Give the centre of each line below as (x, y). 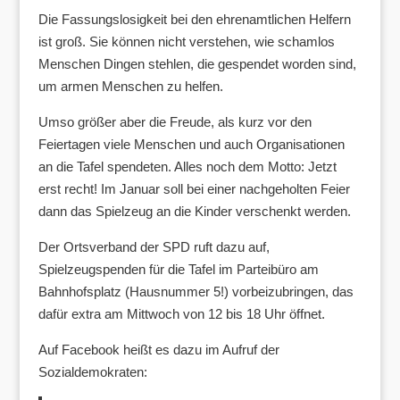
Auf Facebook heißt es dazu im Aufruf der (158, 350)
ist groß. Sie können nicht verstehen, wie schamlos (186, 42)
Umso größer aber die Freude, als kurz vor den (175, 122)
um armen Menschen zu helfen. (130, 87)
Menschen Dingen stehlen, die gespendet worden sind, (197, 64)
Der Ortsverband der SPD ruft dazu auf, (154, 247)
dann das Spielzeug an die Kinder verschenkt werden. (194, 212)
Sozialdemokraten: (92, 372)
